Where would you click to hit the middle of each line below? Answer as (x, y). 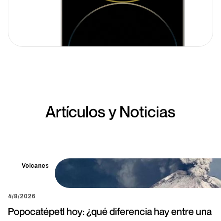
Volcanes (35, 166)
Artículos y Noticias (110, 111)
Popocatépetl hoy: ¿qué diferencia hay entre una (110, 211)
